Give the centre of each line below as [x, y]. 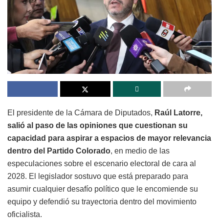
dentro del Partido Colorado [59, 151]
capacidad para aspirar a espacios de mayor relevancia [109, 138]
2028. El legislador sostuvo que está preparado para [98, 176]
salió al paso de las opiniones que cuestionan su [98, 126]
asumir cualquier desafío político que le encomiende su [103, 189]
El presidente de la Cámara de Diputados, [81, 113]
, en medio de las [140, 151]
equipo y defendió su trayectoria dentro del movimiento [102, 202]
